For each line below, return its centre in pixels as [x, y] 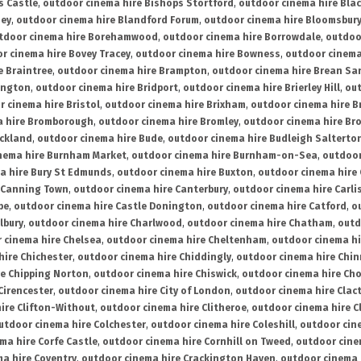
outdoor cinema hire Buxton [185, 173]
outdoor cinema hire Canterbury [151, 190]
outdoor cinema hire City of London [144, 291]
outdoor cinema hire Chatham [260, 224]
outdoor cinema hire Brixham [175, 105]
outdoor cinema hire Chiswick [165, 274]
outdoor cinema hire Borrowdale [242, 37]
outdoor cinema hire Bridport [107, 88]
